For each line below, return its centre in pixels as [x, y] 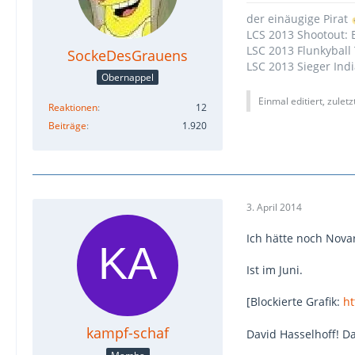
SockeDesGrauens [128, 55]
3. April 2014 [274, 207]
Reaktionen [73, 108]
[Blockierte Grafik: [295, 302]
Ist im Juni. [275, 270]
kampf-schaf [128, 333]
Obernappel [128, 78]
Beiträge [67, 126]
